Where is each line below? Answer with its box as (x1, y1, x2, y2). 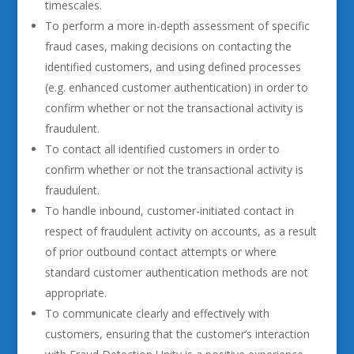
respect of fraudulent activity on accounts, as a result (44, 224, 317, 239)
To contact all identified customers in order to (44, 141, 280, 156)
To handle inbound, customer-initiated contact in (44, 203, 294, 218)
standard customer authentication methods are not (44, 265, 308, 280)
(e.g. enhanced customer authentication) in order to (44, 80, 308, 95)
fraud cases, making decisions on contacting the (44, 39, 292, 54)
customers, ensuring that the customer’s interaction (44, 326, 310, 341)
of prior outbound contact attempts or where (44, 244, 277, 259)
